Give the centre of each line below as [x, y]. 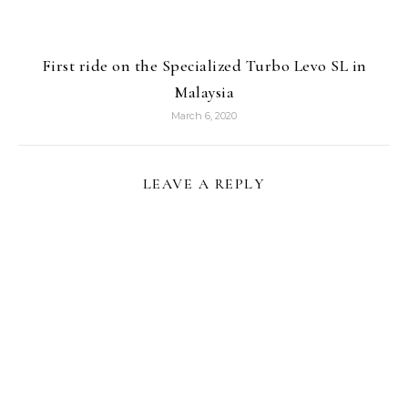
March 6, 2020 [204, 116]
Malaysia [204, 92]
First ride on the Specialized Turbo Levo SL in [204, 66]
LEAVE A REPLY [204, 184]
